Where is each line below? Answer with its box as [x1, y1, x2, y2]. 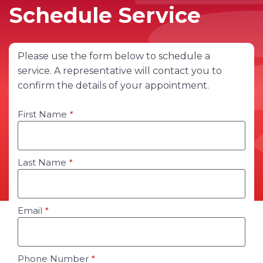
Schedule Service [9, 2, 201, 29]
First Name [18, 109, 69, 120]
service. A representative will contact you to [18, 65, 222, 77]
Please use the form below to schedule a [18, 50, 210, 62]
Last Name [18, 157, 69, 168]
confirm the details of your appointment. [18, 80, 209, 92]
